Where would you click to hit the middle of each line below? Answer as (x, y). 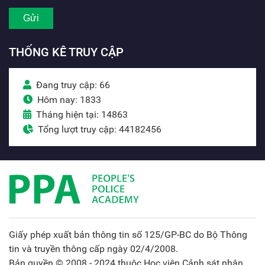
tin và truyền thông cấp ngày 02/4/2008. (93, 249)
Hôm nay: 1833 (69, 100)
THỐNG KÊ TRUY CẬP (66, 52)
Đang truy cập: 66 (73, 85)
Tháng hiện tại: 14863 (82, 115)
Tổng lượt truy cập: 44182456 (100, 130)
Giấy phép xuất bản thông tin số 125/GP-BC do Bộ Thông (128, 235)
